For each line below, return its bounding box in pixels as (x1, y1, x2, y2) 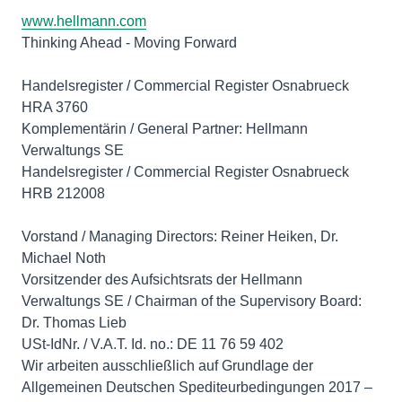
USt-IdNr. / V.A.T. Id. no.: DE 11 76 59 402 (22, 336, 284, 352)
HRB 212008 (22, 185, 105, 201)
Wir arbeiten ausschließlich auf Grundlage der (22, 357, 313, 373)
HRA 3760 (22, 99, 88, 115)
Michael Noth (22, 249, 106, 266)
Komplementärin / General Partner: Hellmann (22, 120, 308, 136)
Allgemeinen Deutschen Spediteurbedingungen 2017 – (22, 379, 372, 395)
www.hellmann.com (22, 13, 146, 29)
